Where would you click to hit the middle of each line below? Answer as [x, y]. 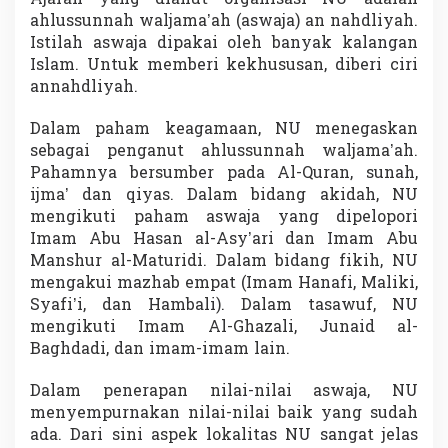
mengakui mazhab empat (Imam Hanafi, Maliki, [224, 284]
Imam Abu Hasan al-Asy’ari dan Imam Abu [224, 240]
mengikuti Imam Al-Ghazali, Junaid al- [224, 328]
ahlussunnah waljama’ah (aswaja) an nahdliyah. [224, 22]
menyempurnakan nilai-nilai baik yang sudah [224, 414]
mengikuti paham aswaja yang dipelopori [224, 218]
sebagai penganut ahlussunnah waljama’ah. [224, 152]
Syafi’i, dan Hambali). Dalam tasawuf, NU [224, 306]
